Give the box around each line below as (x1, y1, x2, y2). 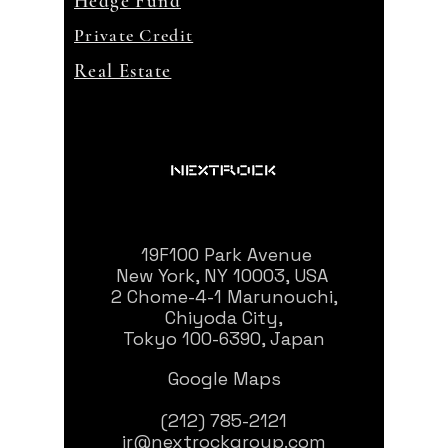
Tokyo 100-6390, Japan (123, 327, 325, 350)
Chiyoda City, (165, 306, 283, 329)
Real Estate (74, 59, 172, 82)
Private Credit (74, 24, 194, 46)
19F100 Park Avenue (136, 243, 312, 266)
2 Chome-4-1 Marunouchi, (110, 285, 338, 308)
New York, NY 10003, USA (115, 264, 333, 287)
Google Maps (167, 367, 281, 390)
